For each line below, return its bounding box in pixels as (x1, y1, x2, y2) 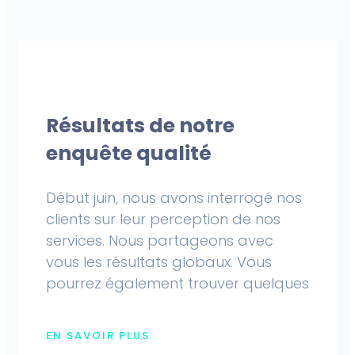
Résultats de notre (46, 112, 235, 140)
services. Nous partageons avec (46, 231, 273, 251)
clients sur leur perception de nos (46, 209, 281, 230)
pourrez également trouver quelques (46, 273, 309, 294)
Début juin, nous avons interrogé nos (46, 188, 302, 208)
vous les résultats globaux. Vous (46, 252, 272, 273)
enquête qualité (46, 139, 212, 168)
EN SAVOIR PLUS (46, 328, 150, 344)
